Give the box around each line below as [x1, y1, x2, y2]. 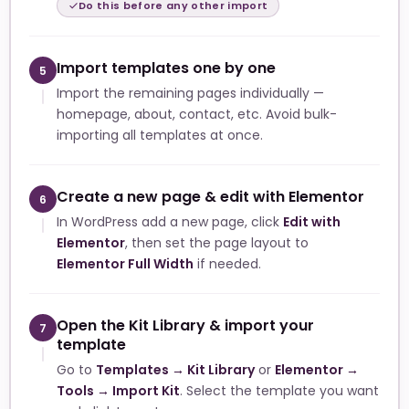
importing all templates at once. [57, 126, 263, 145]
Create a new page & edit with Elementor [57, 186, 364, 208]
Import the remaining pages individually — [57, 84, 324, 103]
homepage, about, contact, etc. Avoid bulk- [57, 105, 337, 124]
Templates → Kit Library [96, 361, 255, 380]
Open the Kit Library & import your [57, 315, 314, 337]
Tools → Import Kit [57, 382, 180, 401]
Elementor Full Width [57, 255, 194, 274]
